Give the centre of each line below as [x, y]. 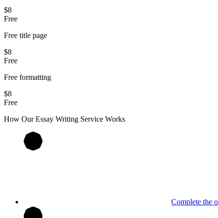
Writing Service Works [89, 119]
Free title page [26, 35]
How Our [20, 119]
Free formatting [27, 77]
